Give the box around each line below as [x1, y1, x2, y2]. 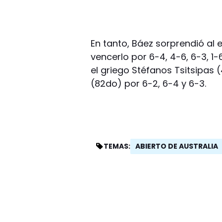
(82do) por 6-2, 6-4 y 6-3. [91, 77, 207, 90]
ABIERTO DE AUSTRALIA [135, 141, 219, 151]
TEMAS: [104, 141, 131, 151]
